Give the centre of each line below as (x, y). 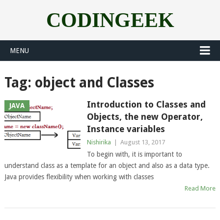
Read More (200, 188)
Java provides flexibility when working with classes (79, 177)
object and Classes (94, 83)
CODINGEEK (110, 20)
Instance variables (126, 129)
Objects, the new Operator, (145, 117)
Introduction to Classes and (146, 104)
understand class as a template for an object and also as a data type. (107, 165)
